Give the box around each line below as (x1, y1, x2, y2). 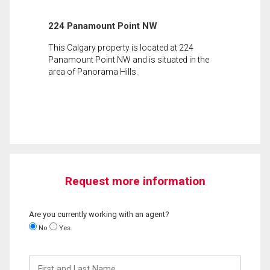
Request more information (64, 174, 206, 188)
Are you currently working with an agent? (29, 209, 169, 219)
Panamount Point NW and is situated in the (48, 54, 209, 64)
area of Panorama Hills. (48, 66, 138, 77)
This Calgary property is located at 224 (48, 42, 193, 52)
